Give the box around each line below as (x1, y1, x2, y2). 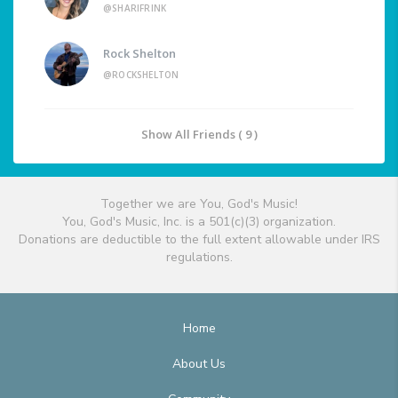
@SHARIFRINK (103, 2, 167, 15)
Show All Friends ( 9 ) (140, 126, 258, 143)
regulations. (165, 249, 233, 267)
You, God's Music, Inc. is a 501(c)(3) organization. (62, 213, 336, 231)
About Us (172, 355, 226, 373)
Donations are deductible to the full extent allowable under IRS (18, 231, 380, 249)
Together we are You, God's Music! (100, 195, 298, 213)
